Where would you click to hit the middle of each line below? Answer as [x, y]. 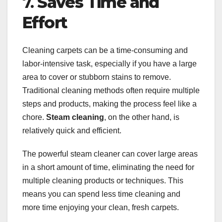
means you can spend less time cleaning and [101, 194]
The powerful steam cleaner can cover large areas [110, 154]
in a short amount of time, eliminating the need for [108, 167]
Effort [45, 23]
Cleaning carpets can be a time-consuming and [105, 51]
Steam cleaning [75, 117]
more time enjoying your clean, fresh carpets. [101, 208]
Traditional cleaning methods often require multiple [111, 91]
